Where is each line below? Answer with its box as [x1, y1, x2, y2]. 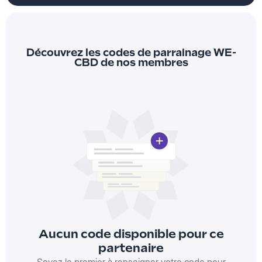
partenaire [98, 241, 164, 256]
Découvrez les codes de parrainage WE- [26, 46, 236, 58]
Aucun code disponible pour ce [38, 227, 224, 242]
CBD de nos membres [74, 56, 188, 68]
